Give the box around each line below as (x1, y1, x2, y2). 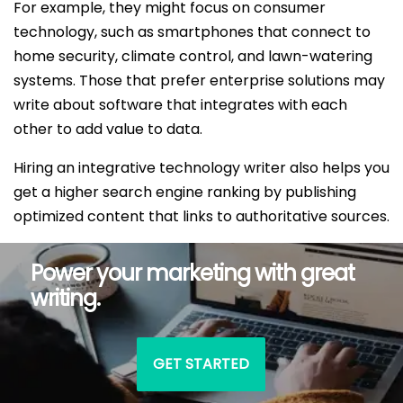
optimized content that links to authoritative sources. (13, 205, 390, 227)
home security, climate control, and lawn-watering (13, 45, 372, 67)
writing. (30, 282, 100, 313)
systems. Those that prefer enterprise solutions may (13, 69, 385, 91)
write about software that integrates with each (13, 94, 347, 115)
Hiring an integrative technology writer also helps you (13, 157, 390, 178)
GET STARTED (153, 353, 250, 374)
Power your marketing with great (30, 257, 354, 288)
